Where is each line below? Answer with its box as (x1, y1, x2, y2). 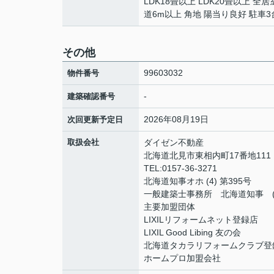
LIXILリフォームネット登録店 (144, 215, 258, 224)
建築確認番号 (67, 92, 115, 101)
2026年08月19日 (144, 114, 209, 124)
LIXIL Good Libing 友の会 (144, 228, 241, 237)
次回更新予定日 (67, 115, 123, 124)
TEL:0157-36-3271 (144, 163, 217, 173)
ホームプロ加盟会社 (144, 253, 221, 263)
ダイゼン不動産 (144, 138, 204, 147)
